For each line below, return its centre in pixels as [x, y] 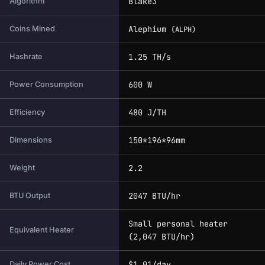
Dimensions [31, 140]
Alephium [150, 29]
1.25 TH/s [150, 57]
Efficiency [27, 112]
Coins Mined [32, 29]
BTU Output [30, 196]
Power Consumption [46, 85]
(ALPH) [183, 30]
